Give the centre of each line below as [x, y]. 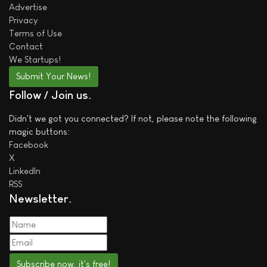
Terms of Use [35, 33]
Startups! [43, 59]
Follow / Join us [49, 95]
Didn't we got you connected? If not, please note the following [133, 118]
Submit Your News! [54, 76]
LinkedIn [25, 171]
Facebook [29, 145]
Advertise [28, 7]
